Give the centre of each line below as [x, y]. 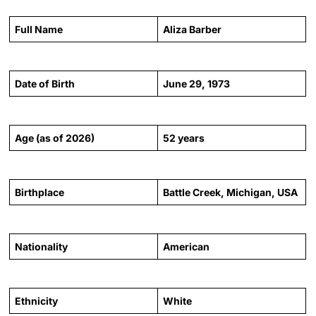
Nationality [42, 246]
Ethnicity [37, 300]
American [187, 246]
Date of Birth [45, 83]
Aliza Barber [193, 29]
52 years [184, 138]
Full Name [39, 29]
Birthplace [40, 192]
